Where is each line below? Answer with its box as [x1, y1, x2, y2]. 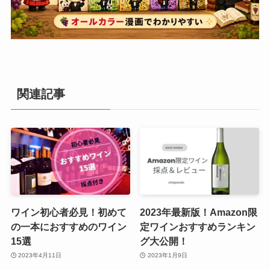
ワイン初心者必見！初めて [10, 206, 127, 218]
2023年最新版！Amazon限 [140, 206, 258, 218]
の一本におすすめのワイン [10, 221, 127, 232]
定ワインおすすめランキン [140, 221, 256, 232]
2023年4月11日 [18, 252, 62, 259]
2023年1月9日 [147, 252, 187, 259]
